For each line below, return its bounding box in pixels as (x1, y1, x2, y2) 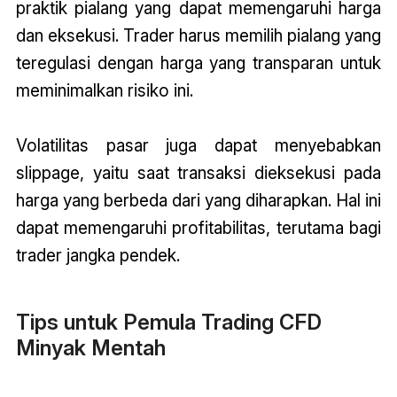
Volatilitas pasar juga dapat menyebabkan (15, 134, 382, 156)
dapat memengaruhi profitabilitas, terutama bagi (15, 216, 382, 238)
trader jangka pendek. (15, 244, 180, 266)
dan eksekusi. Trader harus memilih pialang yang (15, 24, 382, 46)
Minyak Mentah (15, 334, 166, 361)
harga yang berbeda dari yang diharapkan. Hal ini (15, 189, 382, 211)
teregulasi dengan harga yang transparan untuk (15, 51, 382, 74)
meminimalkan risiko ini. (15, 79, 193, 101)
